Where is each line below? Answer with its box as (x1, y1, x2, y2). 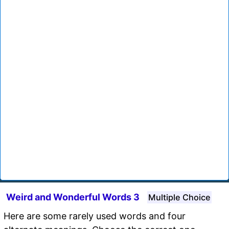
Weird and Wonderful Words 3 (6, 191, 140, 202)
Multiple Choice (148, 192, 211, 202)
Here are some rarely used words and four (4, 210, 186, 221)
